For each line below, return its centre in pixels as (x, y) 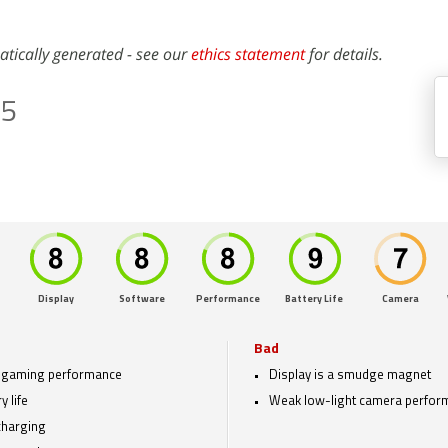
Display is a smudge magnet (350, 375)
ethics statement (248, 54)
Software (142, 299)
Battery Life (314, 299)
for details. (344, 54)
